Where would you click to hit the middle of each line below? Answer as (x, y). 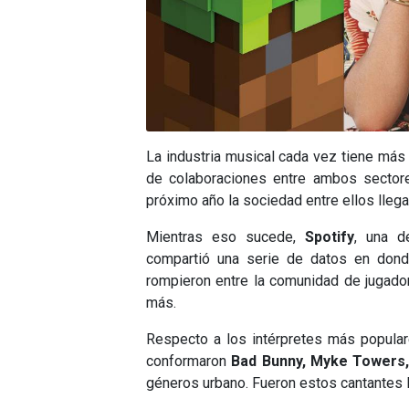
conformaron (189, 362)
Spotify (330, 237)
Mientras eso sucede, (226, 237)
